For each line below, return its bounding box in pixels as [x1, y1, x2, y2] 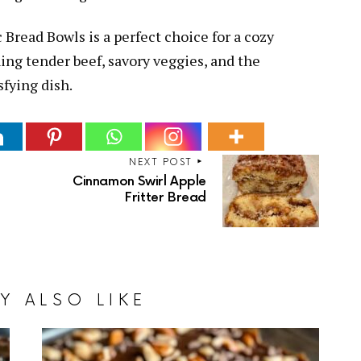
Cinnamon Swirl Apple [72, 173, 206, 189]
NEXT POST [129, 156, 193, 168]
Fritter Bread [125, 189, 206, 205]
